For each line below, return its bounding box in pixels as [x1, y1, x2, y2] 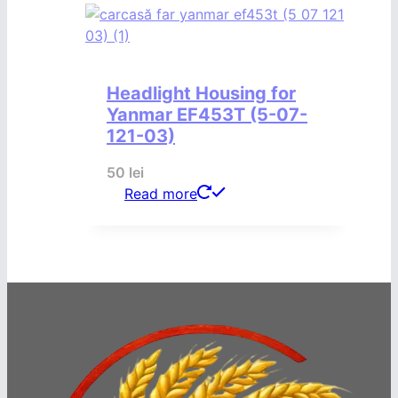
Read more [124, 184, 197, 203]
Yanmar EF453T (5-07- [107, 103, 307, 125]
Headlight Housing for [107, 82, 296, 104]
